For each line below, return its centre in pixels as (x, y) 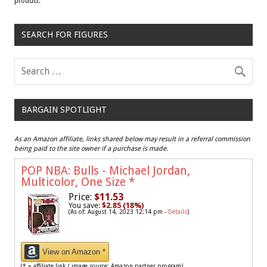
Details (178, 212)
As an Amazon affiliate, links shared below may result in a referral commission (132, 139)
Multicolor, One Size (75, 182)
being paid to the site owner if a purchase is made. (91, 149)
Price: (80, 197)
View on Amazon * (74, 252)
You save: (85, 206)
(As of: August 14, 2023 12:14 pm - (118, 212)
